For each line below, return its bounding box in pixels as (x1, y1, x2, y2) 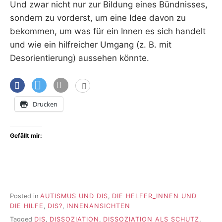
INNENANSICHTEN (66, 202, 130, 210)
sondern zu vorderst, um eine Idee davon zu (10, 13, 186, 23)
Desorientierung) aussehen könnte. (10, 53, 149, 63)
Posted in (10, 192, 40, 200)
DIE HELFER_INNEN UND (112, 192, 197, 200)
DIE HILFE (10, 202, 44, 210)
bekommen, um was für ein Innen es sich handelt (10, 26, 206, 37)
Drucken (33, 99, 57, 109)
